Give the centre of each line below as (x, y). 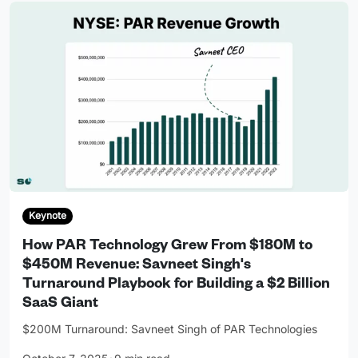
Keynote (47, 216)
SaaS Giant (60, 304)
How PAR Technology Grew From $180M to (167, 247)
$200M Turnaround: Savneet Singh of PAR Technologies (170, 328)
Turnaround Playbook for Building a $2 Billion (176, 285)
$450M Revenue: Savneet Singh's (137, 266)
